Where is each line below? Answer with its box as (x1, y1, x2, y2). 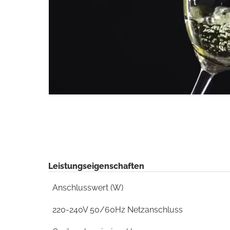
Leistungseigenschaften (48, 161, 144, 171)
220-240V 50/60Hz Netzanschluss (52, 205, 183, 215)
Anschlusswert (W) (52, 182, 123, 193)
